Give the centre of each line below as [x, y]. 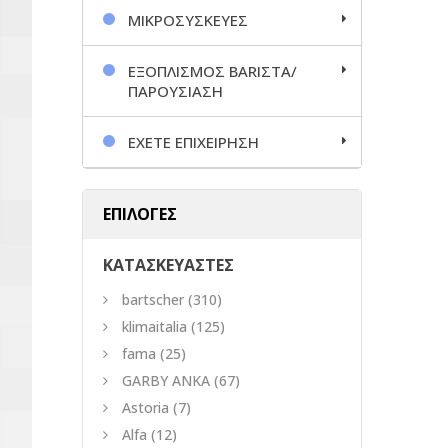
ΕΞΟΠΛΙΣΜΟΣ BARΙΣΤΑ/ [212, 70]
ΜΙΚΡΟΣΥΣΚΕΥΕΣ [188, 19]
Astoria [145, 407]
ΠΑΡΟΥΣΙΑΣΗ [175, 90]
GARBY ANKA [166, 380]
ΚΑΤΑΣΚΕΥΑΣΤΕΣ [168, 264]
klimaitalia [154, 326]
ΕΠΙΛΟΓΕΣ [140, 213]
